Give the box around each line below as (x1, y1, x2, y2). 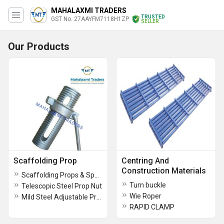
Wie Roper (129, 192, 161, 200)
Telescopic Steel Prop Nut (21, 182, 102, 190)
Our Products (8, 40, 69, 52)
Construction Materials (121, 166, 206, 175)
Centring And (121, 156, 169, 165)
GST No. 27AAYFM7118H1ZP (51, 15, 129, 22)
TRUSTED (141, 14, 165, 19)
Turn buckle (129, 181, 166, 189)
